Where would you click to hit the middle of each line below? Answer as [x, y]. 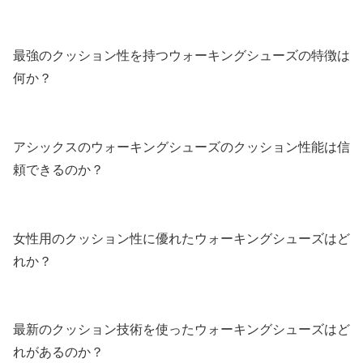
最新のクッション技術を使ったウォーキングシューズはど [181, 330]
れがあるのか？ [58, 352]
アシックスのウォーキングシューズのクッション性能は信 [181, 147]
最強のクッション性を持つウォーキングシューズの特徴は [181, 56]
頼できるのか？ [58, 169]
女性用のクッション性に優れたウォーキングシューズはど [181, 238]
